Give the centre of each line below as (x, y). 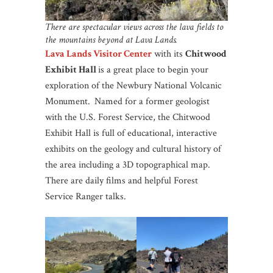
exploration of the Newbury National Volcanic (133, 85)
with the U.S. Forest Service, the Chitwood (128, 117)
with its (170, 54)
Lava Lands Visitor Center (98, 54)
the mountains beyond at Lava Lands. (111, 40)
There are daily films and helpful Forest (122, 180)
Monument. (69, 101)
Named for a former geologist (152, 101)
